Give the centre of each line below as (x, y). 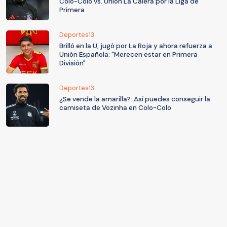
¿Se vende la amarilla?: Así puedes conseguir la (135, 99)
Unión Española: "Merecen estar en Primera (128, 55)
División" (72, 63)
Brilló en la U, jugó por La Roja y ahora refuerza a (136, 46)
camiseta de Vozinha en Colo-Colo (115, 108)
